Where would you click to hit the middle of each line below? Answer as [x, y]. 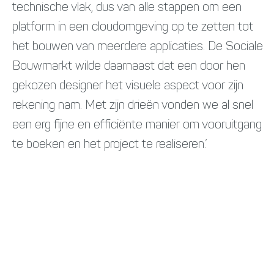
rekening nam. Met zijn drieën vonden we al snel [133, 106]
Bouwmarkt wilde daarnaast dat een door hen [129, 66]
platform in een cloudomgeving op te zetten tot [133, 27]
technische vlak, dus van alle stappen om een [127, 8]
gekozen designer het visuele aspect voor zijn [128, 86]
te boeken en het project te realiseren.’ [110, 145]
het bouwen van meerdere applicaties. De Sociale [138, 47]
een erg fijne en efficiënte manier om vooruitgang [137, 125]
